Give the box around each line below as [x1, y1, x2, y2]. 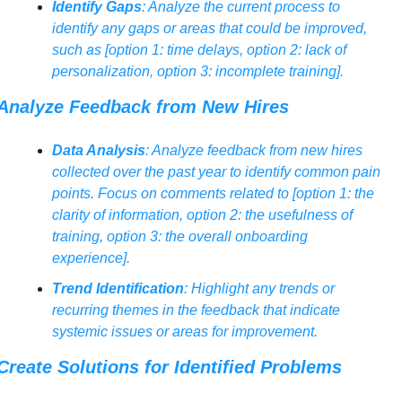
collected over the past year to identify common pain [51, 164, 380, 180]
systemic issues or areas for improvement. [51, 324, 318, 340]
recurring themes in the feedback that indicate [51, 302, 340, 319]
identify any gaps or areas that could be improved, [51, 21, 367, 37]
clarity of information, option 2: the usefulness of [51, 207, 353, 223]
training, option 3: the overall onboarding [51, 229, 308, 245]
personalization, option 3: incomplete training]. [51, 64, 344, 80]
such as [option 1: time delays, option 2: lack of [51, 42, 346, 58]
